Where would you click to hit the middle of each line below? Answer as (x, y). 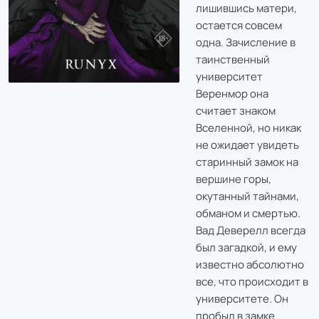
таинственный (232, 60)
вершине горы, (233, 179)
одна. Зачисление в (245, 43)
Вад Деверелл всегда (250, 231)
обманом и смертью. (248, 214)
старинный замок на (247, 162)
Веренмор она (232, 94)
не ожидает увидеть (247, 145)
